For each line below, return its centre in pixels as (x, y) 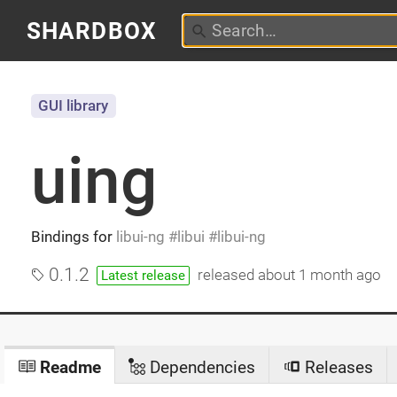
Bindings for (73, 236)
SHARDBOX (92, 31)
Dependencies (201, 367)
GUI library (74, 106)
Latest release (144, 275)
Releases (336, 367)
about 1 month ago (320, 276)
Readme (68, 367)
